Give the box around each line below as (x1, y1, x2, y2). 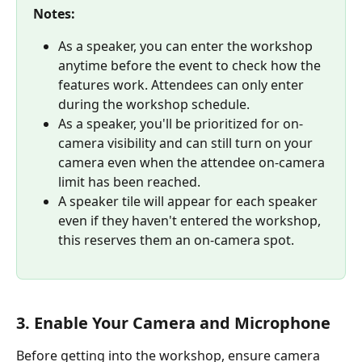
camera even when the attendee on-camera (58, 154, 328, 172)
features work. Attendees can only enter (58, 76, 307, 95)
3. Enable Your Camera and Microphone (16, 311, 330, 334)
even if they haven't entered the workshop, (58, 212, 324, 230)
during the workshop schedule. (58, 95, 253, 114)
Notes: (33, 4, 75, 23)
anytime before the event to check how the (58, 57, 324, 75)
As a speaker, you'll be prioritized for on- (58, 115, 303, 133)
